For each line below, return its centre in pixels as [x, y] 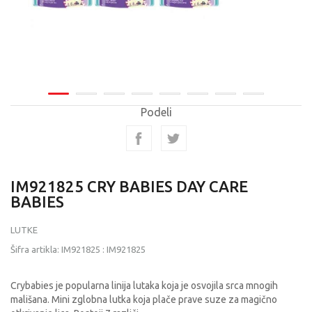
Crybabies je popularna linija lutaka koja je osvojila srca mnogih [144, 286]
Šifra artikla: [36, 249]
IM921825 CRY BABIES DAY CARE [129, 186]
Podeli [156, 112]
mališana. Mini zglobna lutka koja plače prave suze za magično [144, 299]
